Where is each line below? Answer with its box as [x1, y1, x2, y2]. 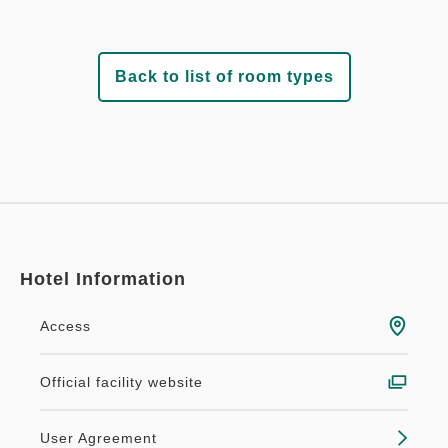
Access [40, 317, 91, 334]
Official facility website [40, 373, 203, 390]
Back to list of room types [114, 67, 334, 85]
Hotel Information [20, 268, 186, 289]
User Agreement [40, 429, 157, 446]
